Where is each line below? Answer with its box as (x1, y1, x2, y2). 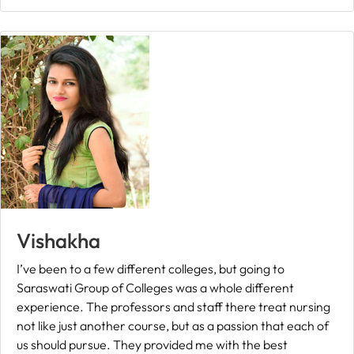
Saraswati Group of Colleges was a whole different (17, 280, 294, 296)
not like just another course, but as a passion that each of (17, 318, 329, 333)
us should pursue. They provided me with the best (17, 337, 288, 352)
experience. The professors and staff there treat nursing (17, 299, 330, 314)
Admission (14, 159, 73, 175)
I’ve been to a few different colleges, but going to (17, 261, 284, 277)
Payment (14, 42, 73, 62)
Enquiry (14, 178, 57, 194)
